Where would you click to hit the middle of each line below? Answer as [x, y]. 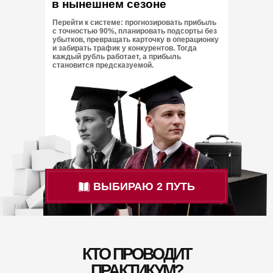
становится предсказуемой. [103, 65]
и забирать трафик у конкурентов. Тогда [125, 48]
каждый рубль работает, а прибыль [117, 57]
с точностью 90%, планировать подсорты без [135, 31]
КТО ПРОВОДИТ [137, 254]
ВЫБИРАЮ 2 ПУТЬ [144, 186]
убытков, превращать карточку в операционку [136, 40]
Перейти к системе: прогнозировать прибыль [134, 23]
